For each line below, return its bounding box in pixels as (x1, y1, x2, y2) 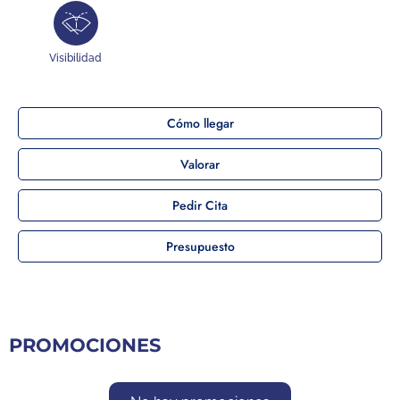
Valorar (180, 154, 220, 173)
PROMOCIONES (9, 333, 161, 356)
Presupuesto (165, 237, 235, 255)
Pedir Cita (172, 196, 228, 214)
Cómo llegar (166, 113, 234, 132)
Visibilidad (49, 51, 103, 64)
